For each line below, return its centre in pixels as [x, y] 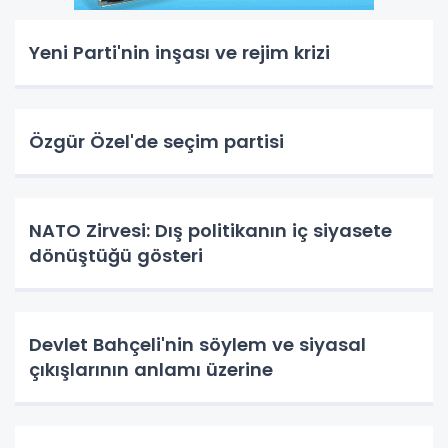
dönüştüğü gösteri [116, 256]
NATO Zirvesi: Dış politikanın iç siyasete [210, 231]
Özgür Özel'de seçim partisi [156, 142]
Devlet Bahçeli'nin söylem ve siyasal [197, 345]
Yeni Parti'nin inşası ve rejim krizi [179, 53]
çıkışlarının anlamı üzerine [151, 370]
